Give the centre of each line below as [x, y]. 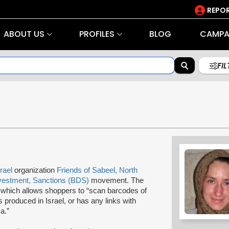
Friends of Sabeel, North [97, 170]
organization [35, 170]
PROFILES [97, 34]
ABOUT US [24, 34]
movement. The [116, 180]
